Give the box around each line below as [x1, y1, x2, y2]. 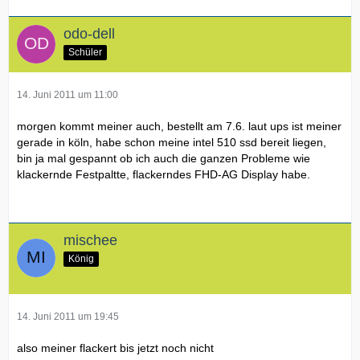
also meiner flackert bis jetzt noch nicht [17, 341, 214, 354]
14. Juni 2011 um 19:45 [17, 310, 119, 322]
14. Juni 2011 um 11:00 [17, 88, 118, 100]
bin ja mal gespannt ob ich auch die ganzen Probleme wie [17, 151, 310, 165]
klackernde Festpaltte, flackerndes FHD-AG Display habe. [17, 167, 310, 181]
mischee [63, 231, 117, 248]
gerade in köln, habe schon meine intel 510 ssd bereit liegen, [17, 135, 326, 149]
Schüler [68, 46, 102, 58]
